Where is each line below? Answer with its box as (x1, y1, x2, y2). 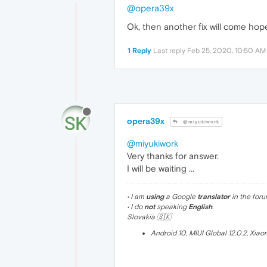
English (188, 203, 212, 212)
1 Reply (128, 46, 151, 55)
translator (197, 193, 230, 201)
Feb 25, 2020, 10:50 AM (187, 46, 266, 55)
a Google (164, 193, 197, 201)
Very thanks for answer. (127, 151, 219, 162)
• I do (127, 203, 144, 212)
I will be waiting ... (127, 163, 194, 174)
